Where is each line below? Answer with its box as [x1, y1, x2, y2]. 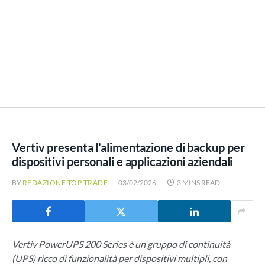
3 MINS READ [177, 178, 221, 188]
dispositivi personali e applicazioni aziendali [12, 154, 233, 169]
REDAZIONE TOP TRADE [22, 178, 108, 188]
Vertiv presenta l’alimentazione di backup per [12, 140, 245, 155]
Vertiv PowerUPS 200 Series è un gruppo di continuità [12, 238, 230, 250]
